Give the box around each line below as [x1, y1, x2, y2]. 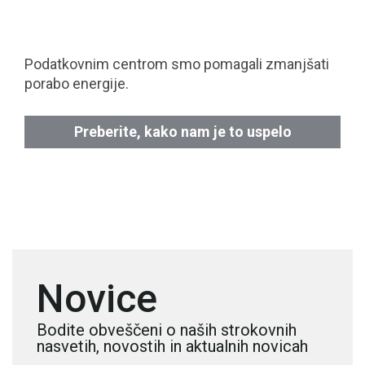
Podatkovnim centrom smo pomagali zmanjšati [24, 55, 329, 73]
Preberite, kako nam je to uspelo [73, 123, 292, 141]
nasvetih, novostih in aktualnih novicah [37, 336, 308, 356]
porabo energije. [24, 74, 132, 92]
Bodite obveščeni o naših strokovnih [37, 319, 297, 340]
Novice [37, 275, 157, 322]
